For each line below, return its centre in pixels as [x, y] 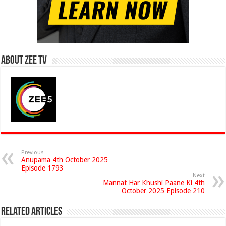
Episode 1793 [43, 168]
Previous [33, 153]
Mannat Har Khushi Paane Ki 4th [154, 183]
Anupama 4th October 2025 [65, 160]
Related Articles [32, 212]
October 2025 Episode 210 [163, 191]
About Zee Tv [24, 61]
